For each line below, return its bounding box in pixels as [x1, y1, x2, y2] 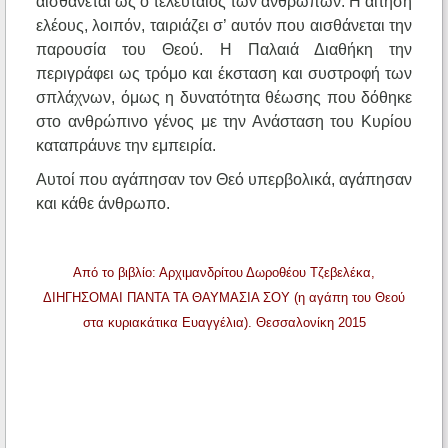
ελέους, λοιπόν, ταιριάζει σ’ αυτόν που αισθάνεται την [36, 17, 412, 35]
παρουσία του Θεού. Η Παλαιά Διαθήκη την [36, 41, 412, 59]
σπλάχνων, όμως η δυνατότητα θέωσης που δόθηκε [36, 89, 412, 107]
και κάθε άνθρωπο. [36, 195, 170, 213]
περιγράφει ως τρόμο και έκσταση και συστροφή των [36, 65, 412, 83]
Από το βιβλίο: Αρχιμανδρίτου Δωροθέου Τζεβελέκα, [73, 265, 375, 281]
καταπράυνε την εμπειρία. [36, 137, 216, 155]
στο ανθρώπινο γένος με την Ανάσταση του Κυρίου [36, 113, 412, 131]
